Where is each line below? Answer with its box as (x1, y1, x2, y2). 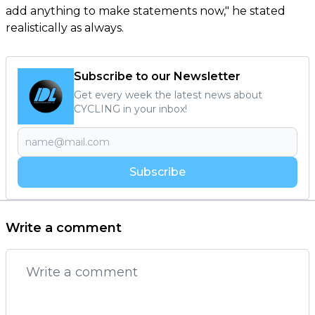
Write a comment (6, 219, 122, 236)
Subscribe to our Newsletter (74, 69, 240, 83)
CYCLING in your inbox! (74, 102, 187, 115)
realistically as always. (6, 20, 124, 34)
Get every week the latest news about (74, 88, 262, 101)
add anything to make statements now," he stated (6, 4, 285, 18)
